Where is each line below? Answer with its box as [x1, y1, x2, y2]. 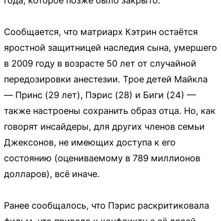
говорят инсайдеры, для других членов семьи [4, 121, 205, 132]
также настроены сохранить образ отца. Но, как [4, 106, 216, 116]
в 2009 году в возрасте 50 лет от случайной [4, 58, 196, 69]
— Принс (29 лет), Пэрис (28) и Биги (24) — [4, 90, 196, 101]
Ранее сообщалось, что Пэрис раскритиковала [4, 200, 209, 211]
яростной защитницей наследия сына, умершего [4, 42, 217, 53]
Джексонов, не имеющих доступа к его [4, 137, 176, 148]
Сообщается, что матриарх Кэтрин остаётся [4, 27, 198, 37]
